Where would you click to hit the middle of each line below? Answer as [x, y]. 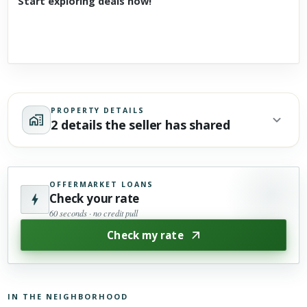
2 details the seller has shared [141, 125]
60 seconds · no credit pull [94, 213]
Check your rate [95, 199]
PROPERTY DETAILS [98, 110]
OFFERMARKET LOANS [102, 185]
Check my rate [145, 235]
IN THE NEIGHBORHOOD [68, 297]
